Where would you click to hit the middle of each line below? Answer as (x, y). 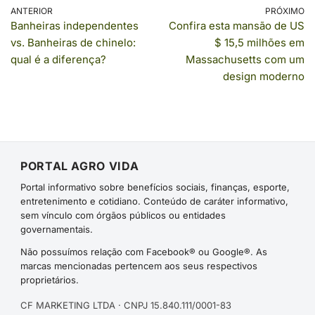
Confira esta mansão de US (237, 26)
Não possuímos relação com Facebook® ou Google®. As (144, 252)
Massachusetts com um (245, 59)
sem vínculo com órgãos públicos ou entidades (123, 215)
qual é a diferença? (58, 59)
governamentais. (57, 229)
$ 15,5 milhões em (259, 43)
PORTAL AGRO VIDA (80, 166)
